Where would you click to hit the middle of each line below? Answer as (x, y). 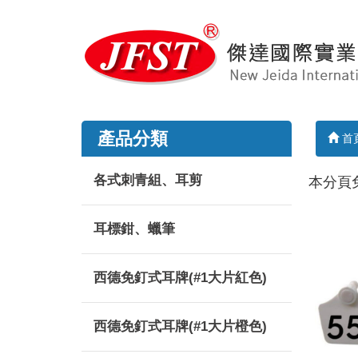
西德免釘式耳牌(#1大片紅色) (180, 278)
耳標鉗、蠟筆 (134, 229)
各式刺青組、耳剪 (148, 180)
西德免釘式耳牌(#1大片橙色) (180, 326)
